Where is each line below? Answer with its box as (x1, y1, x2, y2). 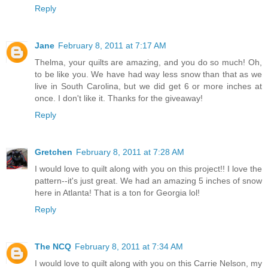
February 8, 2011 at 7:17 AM (58, 41, 166, 51)
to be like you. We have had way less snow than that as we (35, 69, 262, 80)
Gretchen (35, 147, 72, 157)
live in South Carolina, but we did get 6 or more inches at (35, 81, 262, 92)
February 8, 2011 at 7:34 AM (75, 242, 183, 252)
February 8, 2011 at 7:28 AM (76, 147, 184, 157)
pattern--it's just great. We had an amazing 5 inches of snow (35, 176, 262, 186)
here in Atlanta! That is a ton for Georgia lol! (35, 188, 200, 198)
